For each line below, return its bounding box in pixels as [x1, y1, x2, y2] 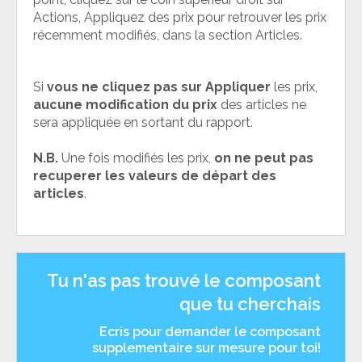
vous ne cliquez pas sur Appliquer [47, 78, 271, 95]
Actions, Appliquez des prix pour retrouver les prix [33, 9, 326, 25]
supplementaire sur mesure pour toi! [92, 339, 321, 356]
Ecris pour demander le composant [99, 323, 321, 339]
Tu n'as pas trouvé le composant [47, 269, 321, 291]
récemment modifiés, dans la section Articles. [33, 27, 302, 43]
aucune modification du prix [33, 96, 217, 112]
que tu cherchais [179, 293, 321, 314]
